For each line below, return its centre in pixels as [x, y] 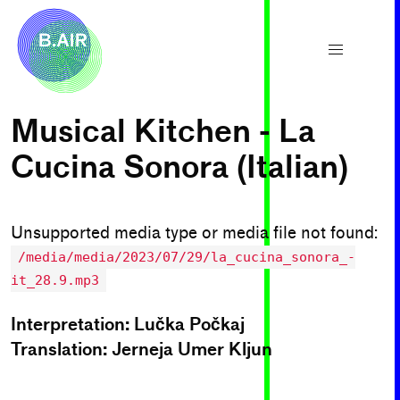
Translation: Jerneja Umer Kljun [142, 350]
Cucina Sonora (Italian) [179, 167]
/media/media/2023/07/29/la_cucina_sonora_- [186, 257]
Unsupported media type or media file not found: [194, 233]
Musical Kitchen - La [163, 132]
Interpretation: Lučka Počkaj [128, 325]
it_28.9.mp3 [55, 280]
